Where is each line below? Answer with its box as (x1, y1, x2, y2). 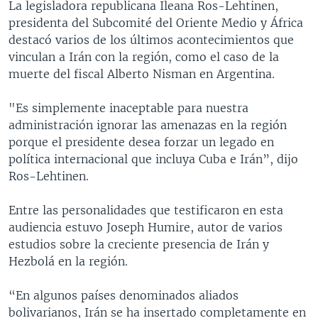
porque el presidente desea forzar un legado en (9, 134, 274, 149)
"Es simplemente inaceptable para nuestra (9, 100, 248, 115)
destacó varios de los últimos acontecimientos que (9, 32, 294, 47)
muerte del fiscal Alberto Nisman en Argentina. (9, 66, 275, 81)
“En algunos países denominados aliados (9, 287, 238, 302)
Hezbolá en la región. (9, 253, 128, 268)
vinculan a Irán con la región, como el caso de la (9, 49, 279, 64)
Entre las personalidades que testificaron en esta (9, 202, 283, 217)
